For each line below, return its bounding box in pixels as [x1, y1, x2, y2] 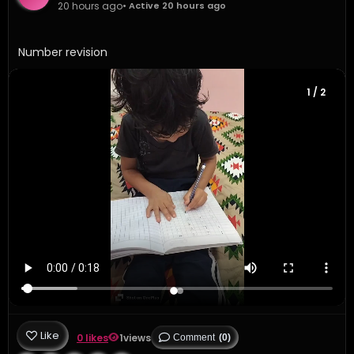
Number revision [18, 43, 111, 60]
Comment [173, 332, 215, 344]
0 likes [77, 330, 108, 345]
